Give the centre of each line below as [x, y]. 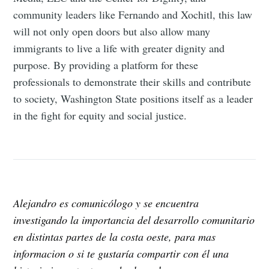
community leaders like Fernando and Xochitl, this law [133, 15]
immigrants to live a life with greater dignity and [119, 48]
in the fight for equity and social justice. [100, 116]
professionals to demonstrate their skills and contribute [132, 82]
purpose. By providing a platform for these [106, 65]
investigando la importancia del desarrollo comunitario [134, 219]
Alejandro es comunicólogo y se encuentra [106, 203]
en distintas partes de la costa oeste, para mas [115, 236]
